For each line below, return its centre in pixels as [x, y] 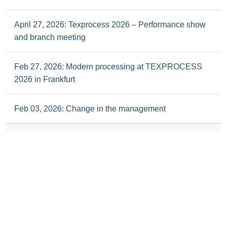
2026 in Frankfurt [45, 79]
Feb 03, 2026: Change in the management [90, 108]
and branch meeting [50, 37]
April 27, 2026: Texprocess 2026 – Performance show [110, 24]
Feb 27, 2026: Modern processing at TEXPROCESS [108, 66]
